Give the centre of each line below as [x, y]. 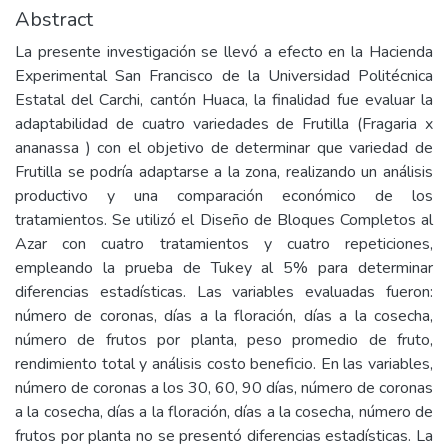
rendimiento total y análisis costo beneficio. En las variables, [224, 364]
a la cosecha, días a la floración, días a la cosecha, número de [224, 412]
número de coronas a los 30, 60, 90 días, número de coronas [224, 388]
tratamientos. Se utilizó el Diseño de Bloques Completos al [224, 220]
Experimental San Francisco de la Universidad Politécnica [224, 76]
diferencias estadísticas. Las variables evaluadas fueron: [224, 292]
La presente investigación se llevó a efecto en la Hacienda [224, 52]
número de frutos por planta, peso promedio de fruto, [224, 340]
